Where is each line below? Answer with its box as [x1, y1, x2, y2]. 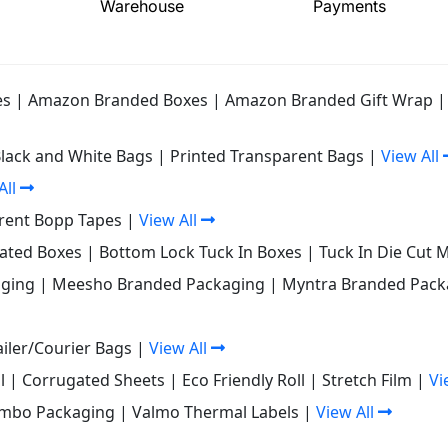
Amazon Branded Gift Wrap [225, 88, 433, 111]
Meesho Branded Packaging [52, 272, 265, 295]
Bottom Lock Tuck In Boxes [99, 240, 302, 263]
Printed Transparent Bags [170, 144, 364, 167]
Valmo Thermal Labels [132, 400, 299, 423]
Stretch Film [322, 368, 412, 391]
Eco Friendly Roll [182, 368, 305, 391]
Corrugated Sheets [22, 368, 165, 391]
